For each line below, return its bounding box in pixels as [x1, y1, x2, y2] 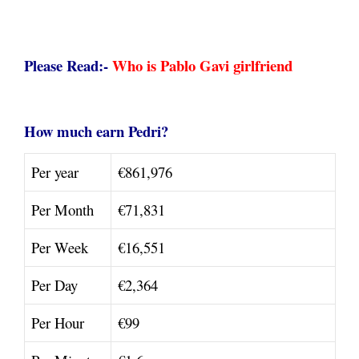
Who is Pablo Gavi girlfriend [112, 54, 292, 77]
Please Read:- [24, 54, 112, 77]
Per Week [31, 237, 88, 258]
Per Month [31, 200, 94, 220]
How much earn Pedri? [24, 120, 168, 143]
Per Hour [31, 313, 84, 333]
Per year [31, 162, 79, 183]
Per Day [31, 275, 78, 296]
